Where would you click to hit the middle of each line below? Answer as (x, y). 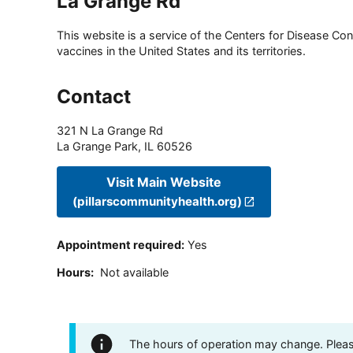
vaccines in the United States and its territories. (181, 51)
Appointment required (119, 245)
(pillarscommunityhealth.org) (157, 201)
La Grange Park (97, 147)
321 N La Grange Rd (110, 131)
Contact (94, 97)
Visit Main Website (164, 182)
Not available (134, 272)
